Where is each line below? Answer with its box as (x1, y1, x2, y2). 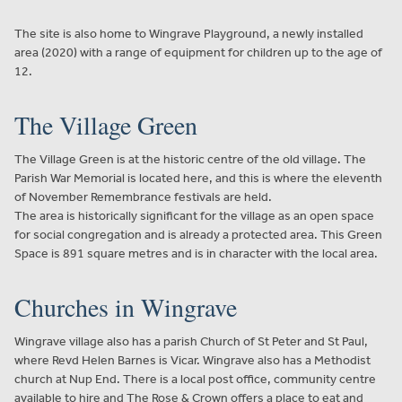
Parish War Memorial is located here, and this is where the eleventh (14, 170, 382, 186)
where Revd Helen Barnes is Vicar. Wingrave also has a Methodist (14, 352, 371, 368)
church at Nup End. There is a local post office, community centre (14, 371, 376, 387)
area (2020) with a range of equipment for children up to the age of (14, 44, 382, 60)
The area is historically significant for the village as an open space (14, 207, 374, 223)
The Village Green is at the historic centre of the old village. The (14, 151, 366, 167)
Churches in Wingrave (14, 289, 237, 324)
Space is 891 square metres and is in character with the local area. (14, 245, 378, 261)
